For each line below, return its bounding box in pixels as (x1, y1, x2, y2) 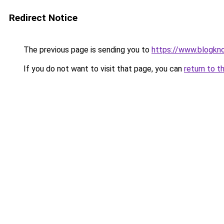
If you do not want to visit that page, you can (21, 64, 184, 73)
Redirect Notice (9, 12, 77, 23)
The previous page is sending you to (21, 45, 151, 54)
